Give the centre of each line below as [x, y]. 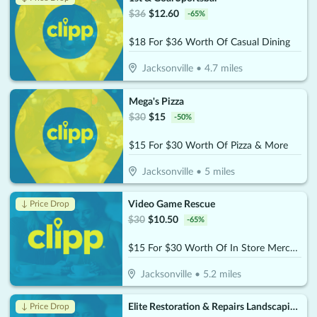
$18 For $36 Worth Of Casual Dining [209, 43]
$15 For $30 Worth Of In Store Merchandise [294, 248]
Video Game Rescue [171, 204]
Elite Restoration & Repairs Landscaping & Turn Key [294, 307]
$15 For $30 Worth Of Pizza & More [208, 145]
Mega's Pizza [156, 102]
